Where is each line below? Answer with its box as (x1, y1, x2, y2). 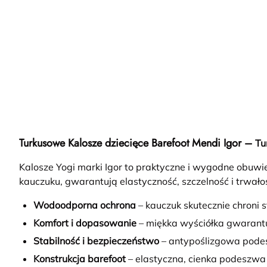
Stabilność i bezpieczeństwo (33, 235, 159, 247)
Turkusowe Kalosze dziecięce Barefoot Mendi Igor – (19, 135, 255, 151)
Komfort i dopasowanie (33, 217, 136, 229)
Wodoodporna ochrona (33, 199, 136, 212)
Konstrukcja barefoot (33, 253, 126, 265)
